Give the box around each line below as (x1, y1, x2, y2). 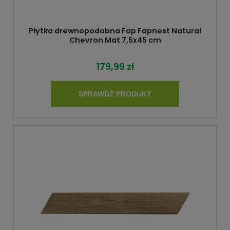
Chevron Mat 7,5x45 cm (69, 34, 161, 45)
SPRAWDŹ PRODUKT (79, 90, 151, 99)
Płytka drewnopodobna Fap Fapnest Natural (29, 25, 201, 36)
